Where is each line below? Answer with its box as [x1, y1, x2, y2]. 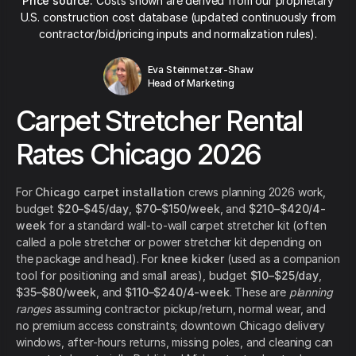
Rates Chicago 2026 [16, 137, 261, 172]
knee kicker [161, 252, 224, 266]
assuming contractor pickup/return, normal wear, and [51, 302, 326, 316]
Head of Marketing [147, 77, 234, 89]
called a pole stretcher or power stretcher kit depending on [16, 235, 322, 250]
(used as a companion [223, 252, 340, 266]
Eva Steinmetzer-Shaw [147, 64, 253, 75]
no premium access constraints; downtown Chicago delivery [16, 319, 326, 333]
